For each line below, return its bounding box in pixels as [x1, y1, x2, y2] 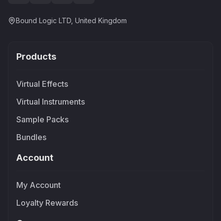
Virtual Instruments [16, 97, 85, 107]
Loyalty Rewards [16, 198, 78, 208]
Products [16, 51, 56, 62]
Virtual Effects [16, 79, 68, 89]
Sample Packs [16, 114, 69, 124]
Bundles [16, 132, 46, 142]
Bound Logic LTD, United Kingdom [16, 16, 127, 25]
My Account [16, 180, 61, 190]
